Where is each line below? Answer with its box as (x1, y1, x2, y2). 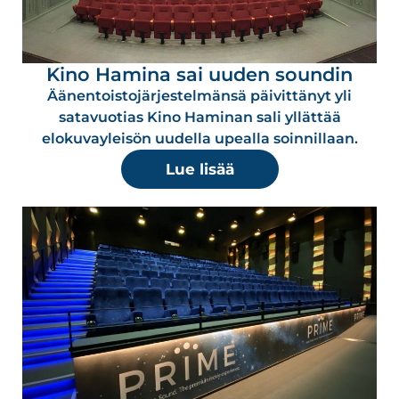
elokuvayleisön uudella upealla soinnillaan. (41, 130, 358, 148)
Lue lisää (165, 160, 234, 179)
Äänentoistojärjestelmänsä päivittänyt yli (47, 87, 352, 105)
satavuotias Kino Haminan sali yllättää (58, 109, 341, 126)
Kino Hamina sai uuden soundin (46, 63, 353, 86)
